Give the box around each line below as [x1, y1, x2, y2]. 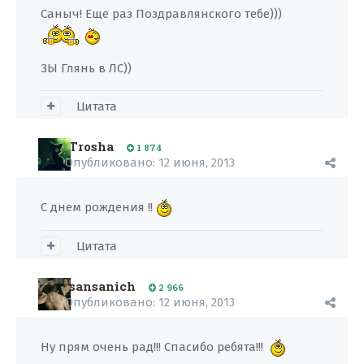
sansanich [69, 278, 136, 294]
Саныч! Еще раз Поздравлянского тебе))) [41, 6, 282, 21]
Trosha [69, 138, 114, 154]
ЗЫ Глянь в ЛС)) [41, 61, 132, 76]
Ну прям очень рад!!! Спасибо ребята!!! [41, 340, 270, 354]
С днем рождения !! [41, 200, 156, 214]
